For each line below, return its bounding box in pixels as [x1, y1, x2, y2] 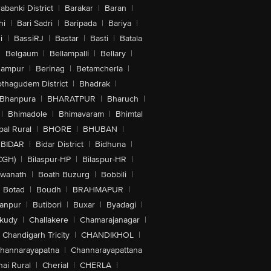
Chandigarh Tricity [2, 230, 70, 240]
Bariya [108, 18, 131, 28]
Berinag [35, 64, 65, 74]
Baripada [64, 18, 97, 28]
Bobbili [100, 169, 126, 180]
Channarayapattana [71, 245, 142, 255]
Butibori [32, 200, 62, 210]
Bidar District [35, 139, 83, 149]
